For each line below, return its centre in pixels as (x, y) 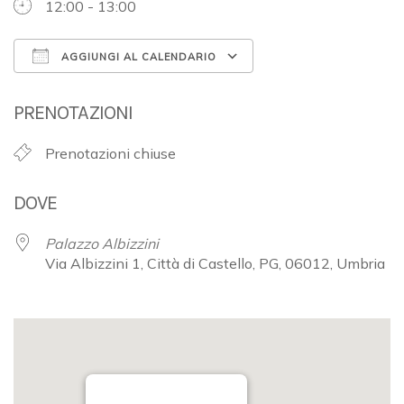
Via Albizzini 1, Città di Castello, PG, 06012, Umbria (215, 263)
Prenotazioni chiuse (110, 153)
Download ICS (92, 89)
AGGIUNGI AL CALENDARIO (137, 56)
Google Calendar (325, 89)
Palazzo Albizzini (102, 243)
